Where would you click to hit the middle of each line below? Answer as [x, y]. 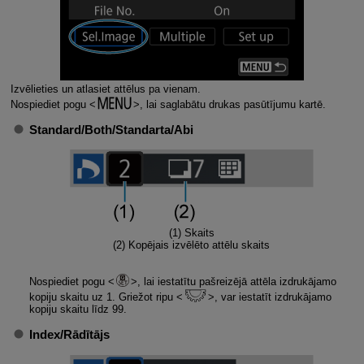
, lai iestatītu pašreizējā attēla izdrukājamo [236, 282]
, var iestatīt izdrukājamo [273, 297]
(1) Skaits [191, 233]
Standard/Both [70, 130]
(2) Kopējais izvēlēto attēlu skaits [191, 245]
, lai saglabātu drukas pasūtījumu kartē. [232, 104]
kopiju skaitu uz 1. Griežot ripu [102, 297]
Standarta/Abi [154, 130]
